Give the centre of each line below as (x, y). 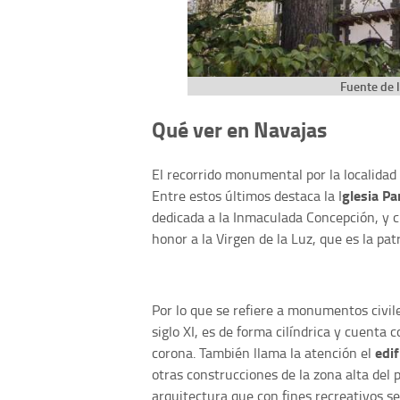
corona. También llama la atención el (263, 352)
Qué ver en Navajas (239, 129)
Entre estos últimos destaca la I (247, 195)
